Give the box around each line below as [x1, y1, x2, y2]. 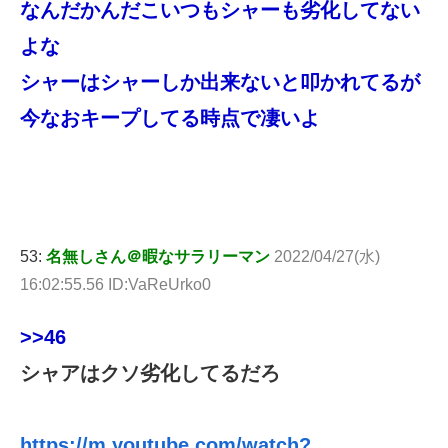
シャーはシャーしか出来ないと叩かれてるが [20, 70, 420, 93]
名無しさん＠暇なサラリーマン [46, 247, 270, 265]
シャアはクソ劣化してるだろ [20, 361, 280, 384]
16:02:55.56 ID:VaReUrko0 [20, 275, 211, 293]
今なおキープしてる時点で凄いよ [20, 106, 320, 129]
